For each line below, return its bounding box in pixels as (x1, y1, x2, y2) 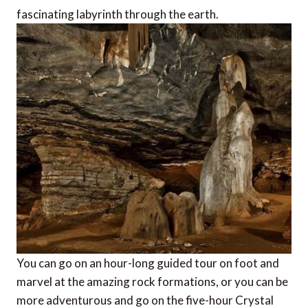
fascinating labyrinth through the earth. (16, 6, 219, 21)
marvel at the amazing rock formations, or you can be (16, 274, 288, 289)
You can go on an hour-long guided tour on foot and (16, 255, 279, 270)
